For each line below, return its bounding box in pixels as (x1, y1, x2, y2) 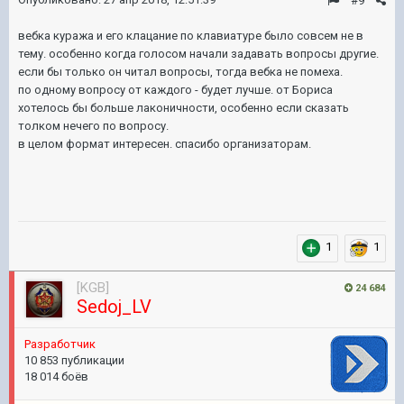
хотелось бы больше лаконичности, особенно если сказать (18, 101, 349, 115)
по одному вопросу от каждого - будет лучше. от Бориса (18, 83, 333, 96)
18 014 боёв (24, 370, 88, 383)
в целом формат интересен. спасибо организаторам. (18, 137, 311, 151)
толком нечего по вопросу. (18, 119, 169, 133)
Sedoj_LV (77, 296, 151, 317)
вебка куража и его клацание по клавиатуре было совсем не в (18, 29, 363, 42)
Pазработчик (24, 337, 96, 351)
